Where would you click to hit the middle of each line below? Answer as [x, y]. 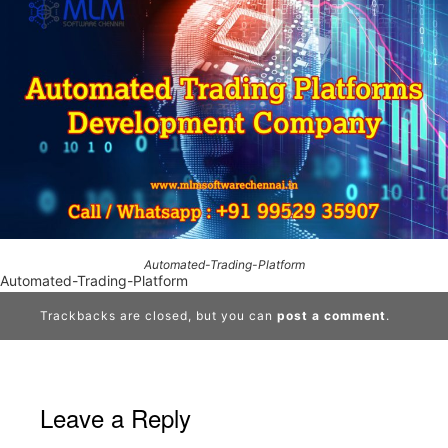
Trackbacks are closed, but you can [158, 315]
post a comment [331, 315]
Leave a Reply [115, 417]
